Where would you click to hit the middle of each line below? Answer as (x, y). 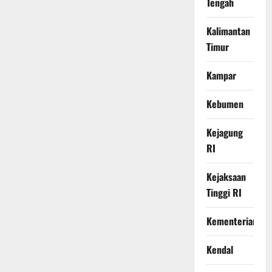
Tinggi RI (224, 193)
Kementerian (232, 221)
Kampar (221, 76)
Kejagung (224, 133)
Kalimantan (228, 31)
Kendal (219, 250)
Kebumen (225, 104)
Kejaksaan (226, 177)
